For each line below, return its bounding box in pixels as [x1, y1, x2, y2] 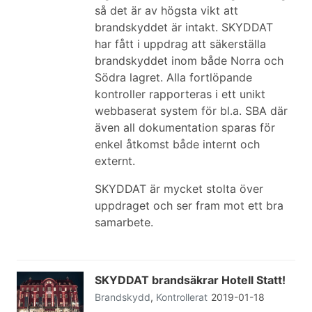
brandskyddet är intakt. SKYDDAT [95, 20, 273, 34]
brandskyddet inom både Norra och [95, 54, 283, 68]
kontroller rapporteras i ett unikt [95, 87, 265, 101]
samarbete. [95, 215, 153, 229]
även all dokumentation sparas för [95, 120, 275, 134]
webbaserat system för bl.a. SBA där [95, 104, 288, 118]
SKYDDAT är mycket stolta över [95, 182, 263, 196]
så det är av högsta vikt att [95, 3, 238, 17]
